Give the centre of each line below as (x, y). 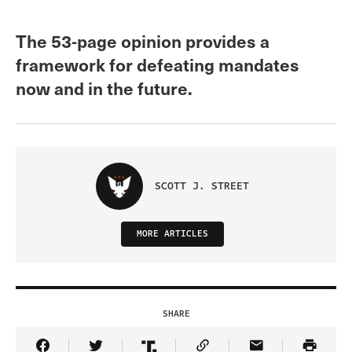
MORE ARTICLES (172, 234)
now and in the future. (104, 88)
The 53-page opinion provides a (143, 41)
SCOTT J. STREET (202, 187)
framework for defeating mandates (158, 64)
